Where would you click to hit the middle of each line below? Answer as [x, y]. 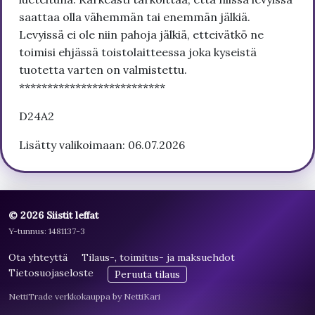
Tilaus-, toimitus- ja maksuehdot [158, 258]
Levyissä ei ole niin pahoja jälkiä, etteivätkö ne [141, 35]
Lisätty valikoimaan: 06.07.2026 [102, 145]
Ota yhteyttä [38, 258]
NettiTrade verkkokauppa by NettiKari [84, 297]
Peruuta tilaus [147, 274]
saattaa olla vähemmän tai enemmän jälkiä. [135, 17]
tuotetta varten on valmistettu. [104, 70]
